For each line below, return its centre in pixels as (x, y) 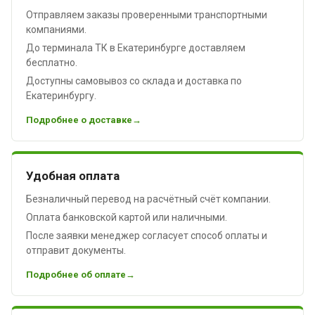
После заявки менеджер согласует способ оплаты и (147, 235)
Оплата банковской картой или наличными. (127, 217)
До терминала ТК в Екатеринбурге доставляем (136, 47)
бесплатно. (52, 62)
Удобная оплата (73, 175)
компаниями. (56, 29)
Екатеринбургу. (61, 95)
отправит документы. (76, 250)
